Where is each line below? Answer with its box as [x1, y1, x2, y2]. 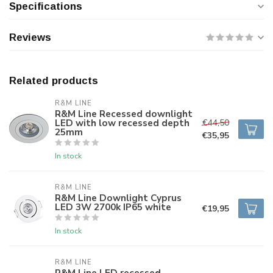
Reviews [9, 32, 51, 43]
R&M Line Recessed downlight [55, 107, 193, 120]
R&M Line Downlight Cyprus [55, 191, 182, 204]
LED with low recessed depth [55, 116, 190, 129]
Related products [9, 75, 98, 87]
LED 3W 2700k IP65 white [55, 200, 171, 213]
